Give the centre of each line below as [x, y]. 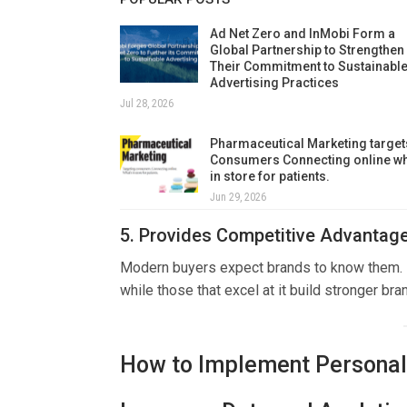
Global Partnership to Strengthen [307, 50]
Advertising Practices [274, 82]
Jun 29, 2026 [238, 197]
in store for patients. [270, 176]
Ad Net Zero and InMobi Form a [303, 33]
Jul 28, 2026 [147, 103]
